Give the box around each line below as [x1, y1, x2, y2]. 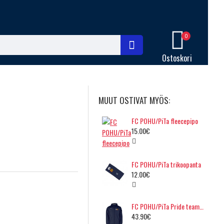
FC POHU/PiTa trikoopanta [131, 159, 201, 169]
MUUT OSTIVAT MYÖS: [98, 94, 170, 106]
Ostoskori [161, 52, 192, 64]
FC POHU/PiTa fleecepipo [131, 115, 198, 126]
